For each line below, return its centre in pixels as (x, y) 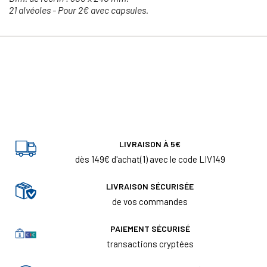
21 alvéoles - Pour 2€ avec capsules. (79, 10)
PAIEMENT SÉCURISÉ (150, 229)
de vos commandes (150, 201)
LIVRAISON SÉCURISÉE (150, 186)
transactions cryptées (150, 244)
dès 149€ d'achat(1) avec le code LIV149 (150, 159)
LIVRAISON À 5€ (150, 144)
